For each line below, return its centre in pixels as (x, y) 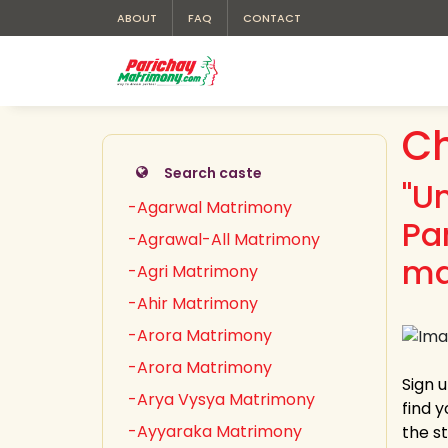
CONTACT (272, 18)
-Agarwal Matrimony (210, 207)
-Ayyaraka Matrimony (215, 431)
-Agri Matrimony (193, 271)
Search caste (213, 173)
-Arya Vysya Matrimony (221, 399)
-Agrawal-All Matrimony (224, 239)
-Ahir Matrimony (193, 303)
